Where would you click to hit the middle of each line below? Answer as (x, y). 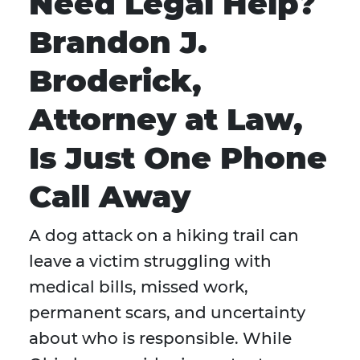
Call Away (110, 197)
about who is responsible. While (160, 339)
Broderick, (115, 81)
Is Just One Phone (178, 158)
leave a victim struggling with (150, 262)
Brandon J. (118, 43)
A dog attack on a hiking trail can (164, 236)
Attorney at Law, (166, 120)
